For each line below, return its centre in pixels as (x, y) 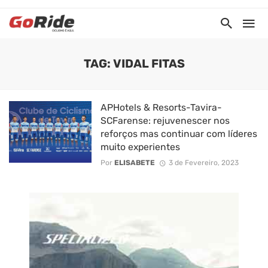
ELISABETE (134, 163)
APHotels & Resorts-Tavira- (161, 107)
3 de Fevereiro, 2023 (203, 163)
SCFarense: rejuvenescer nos (165, 121)
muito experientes (140, 147)
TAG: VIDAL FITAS (134, 64)
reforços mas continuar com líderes (179, 134)
